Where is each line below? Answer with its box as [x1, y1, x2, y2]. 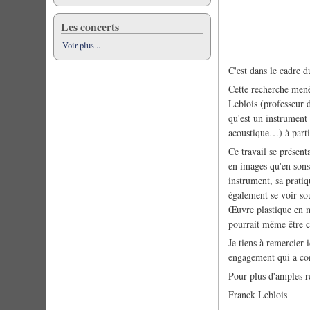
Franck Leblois [228, 288, 288, 302]
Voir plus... [62, 39, 101, 51]
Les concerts [61, 19, 120, 35]
